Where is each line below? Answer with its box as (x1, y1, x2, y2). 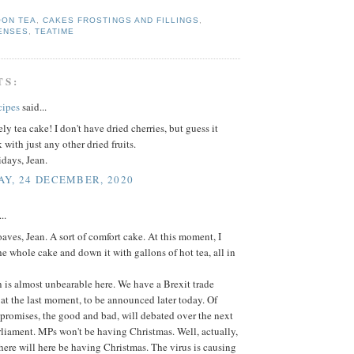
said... (20, 100, 47, 115)
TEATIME (35, 26, 75, 36)
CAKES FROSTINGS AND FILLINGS (43, 15, 199, 24)
